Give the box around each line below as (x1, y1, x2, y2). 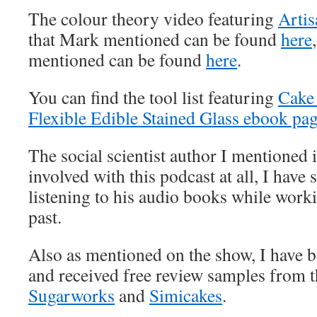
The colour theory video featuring (28, 6, 278, 30)
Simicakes (149, 283, 222, 307)
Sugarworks (28, 283, 115, 307)
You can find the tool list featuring (28, 85, 278, 109)
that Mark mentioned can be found (28, 27, 281, 51)
